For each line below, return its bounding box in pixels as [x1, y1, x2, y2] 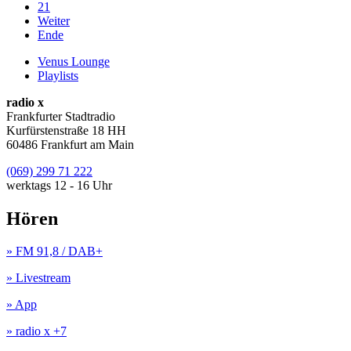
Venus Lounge [38, 54, 110, 68]
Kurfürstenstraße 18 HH [6, 123, 126, 137]
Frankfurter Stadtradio [6, 109, 115, 123]
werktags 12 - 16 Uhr [6, 178, 112, 192]
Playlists [38, 68, 78, 82]
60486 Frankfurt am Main [6, 137, 134, 151]
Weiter [38, 13, 70, 27]
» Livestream [6, 271, 71, 285]
